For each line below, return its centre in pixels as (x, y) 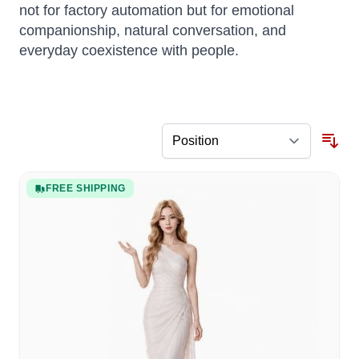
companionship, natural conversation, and (153, 30)
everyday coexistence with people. (129, 50)
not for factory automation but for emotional (157, 10)
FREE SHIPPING (86, 188)
